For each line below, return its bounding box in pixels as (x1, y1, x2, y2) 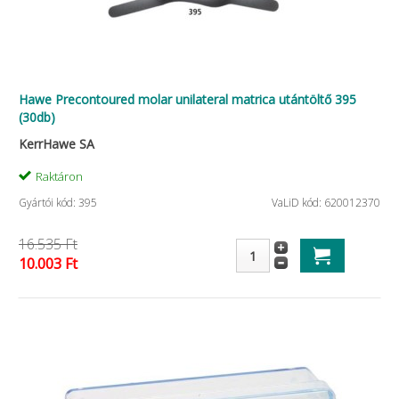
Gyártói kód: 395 (19, 195, 97, 210)
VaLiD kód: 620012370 (272, 195, 380, 210)
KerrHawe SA (19, 135, 94, 152)
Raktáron (36, 168, 83, 184)
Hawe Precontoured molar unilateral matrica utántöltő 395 (19, 91, 356, 108)
